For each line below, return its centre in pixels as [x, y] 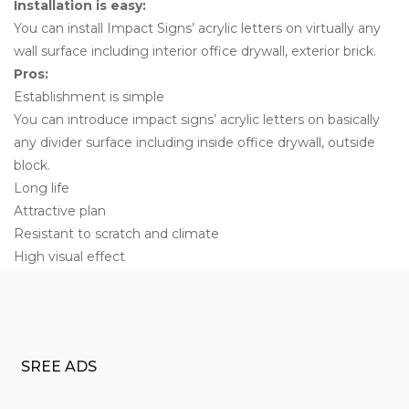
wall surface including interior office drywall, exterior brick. [195, 51]
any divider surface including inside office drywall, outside [194, 142]
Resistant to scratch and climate [116, 233]
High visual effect [69, 256]
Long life [42, 188]
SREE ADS [58, 366]
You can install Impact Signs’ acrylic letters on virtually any [197, 28]
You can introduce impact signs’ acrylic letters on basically [197, 119]
